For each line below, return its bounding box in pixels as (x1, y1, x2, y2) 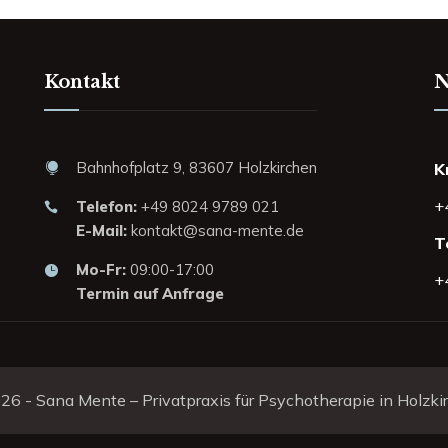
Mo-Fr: (76, 260, 126, 279)
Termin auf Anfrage (76, 284, 224, 303)
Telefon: (76, 197, 137, 216)
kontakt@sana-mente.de (127, 221, 304, 240)
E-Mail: (76, 221, 127, 240)
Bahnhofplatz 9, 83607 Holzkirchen (76, 158, 317, 177)
